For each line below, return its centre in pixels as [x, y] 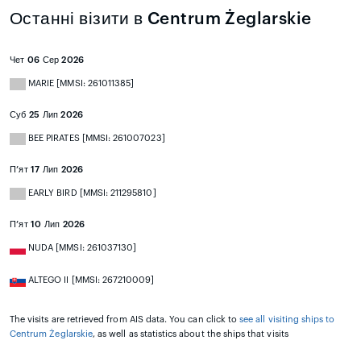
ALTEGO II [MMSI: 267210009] [90, 280]
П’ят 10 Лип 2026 [48, 225]
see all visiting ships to [287, 320]
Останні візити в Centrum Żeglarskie [161, 19]
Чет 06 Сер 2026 [47, 60]
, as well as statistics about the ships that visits [191, 334]
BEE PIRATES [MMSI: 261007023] [95, 139]
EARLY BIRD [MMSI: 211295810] [91, 193]
